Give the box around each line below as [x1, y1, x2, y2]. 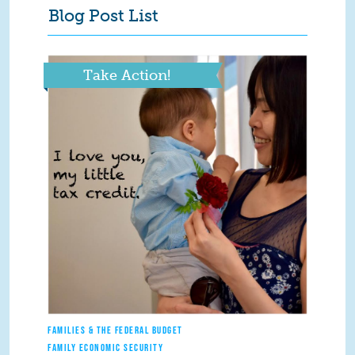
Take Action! [83, 67, 170, 85]
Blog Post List [48, 5, 158, 25]
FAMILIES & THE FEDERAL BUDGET [48, 324, 183, 337]
